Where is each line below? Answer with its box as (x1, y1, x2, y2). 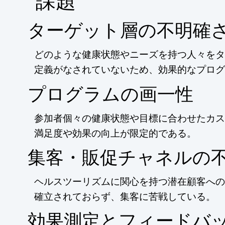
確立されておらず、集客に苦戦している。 (34, 190, 215, 202)
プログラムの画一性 (27, 82, 193, 105)
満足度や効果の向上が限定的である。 (34, 127, 196, 139)
